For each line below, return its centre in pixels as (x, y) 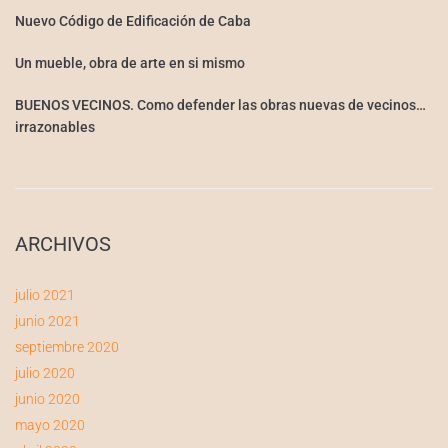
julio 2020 (45, 373)
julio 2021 (45, 295)
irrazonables (55, 127)
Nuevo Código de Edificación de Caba (133, 21)
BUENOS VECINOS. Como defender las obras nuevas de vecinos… (220, 105)
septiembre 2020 (67, 347)
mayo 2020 (50, 425)
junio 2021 (47, 321)
